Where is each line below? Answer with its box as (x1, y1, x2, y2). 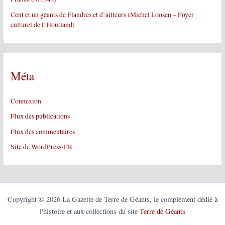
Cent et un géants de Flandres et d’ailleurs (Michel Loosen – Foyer (11, 10, 194, 19)
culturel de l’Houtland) (11, 20, 75, 29)
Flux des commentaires (11, 127, 75, 136)
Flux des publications (11, 111, 70, 121)
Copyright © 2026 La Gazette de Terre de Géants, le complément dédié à (8, 194, 217, 204)
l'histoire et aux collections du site (40, 206, 140, 216)
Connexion (11, 96, 42, 106)
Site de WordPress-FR (11, 142, 73, 151)
